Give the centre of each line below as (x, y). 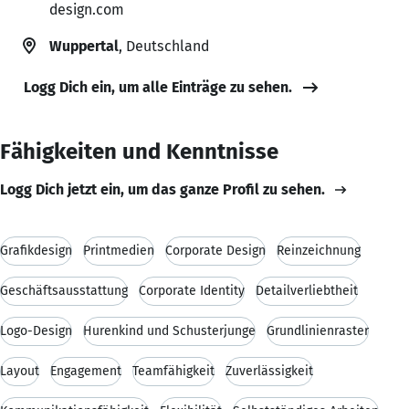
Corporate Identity (192, 290)
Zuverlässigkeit (269, 371)
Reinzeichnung (319, 250)
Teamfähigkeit (173, 371)
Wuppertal (84, 46)
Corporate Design (215, 250)
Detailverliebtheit (307, 290)
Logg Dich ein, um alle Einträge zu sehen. (158, 87)
